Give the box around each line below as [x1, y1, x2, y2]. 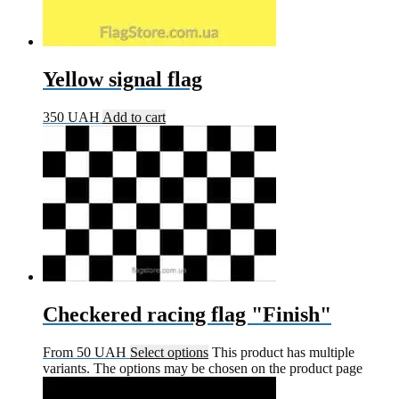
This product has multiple [212, 345, 354, 361]
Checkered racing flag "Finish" [43, 303, 331, 327]
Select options [130, 345, 208, 361]
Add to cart [102, 110, 166, 126]
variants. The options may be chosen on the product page [43, 361, 362, 377]
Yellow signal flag [43, 68, 202, 92]
